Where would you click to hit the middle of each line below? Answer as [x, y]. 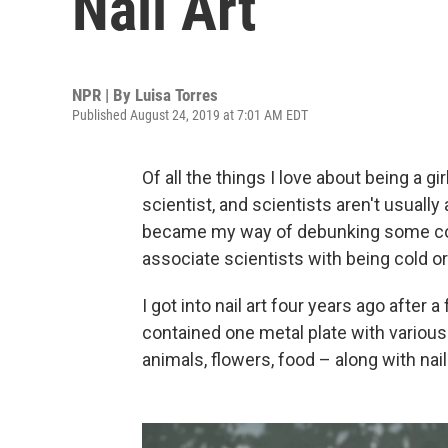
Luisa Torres [176, 95]
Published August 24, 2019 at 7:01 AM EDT [190, 115]
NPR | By [103, 95]
